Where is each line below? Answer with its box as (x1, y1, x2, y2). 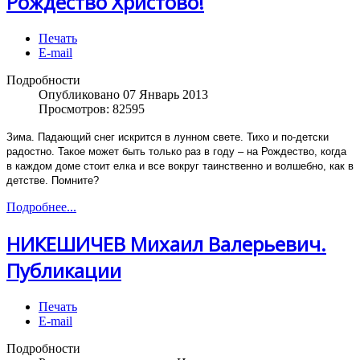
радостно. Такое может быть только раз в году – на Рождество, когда (6, 145, 346, 158)
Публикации (6, 257, 121, 284)
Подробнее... (6, 200, 76, 215)
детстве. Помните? (6, 174, 99, 187)
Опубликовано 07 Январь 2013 (39, 88, 208, 102)
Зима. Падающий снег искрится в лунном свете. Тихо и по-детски (6, 131, 329, 144)
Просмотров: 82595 (39, 102, 145, 117)
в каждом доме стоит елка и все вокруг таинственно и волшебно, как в (6, 160, 354, 173)
